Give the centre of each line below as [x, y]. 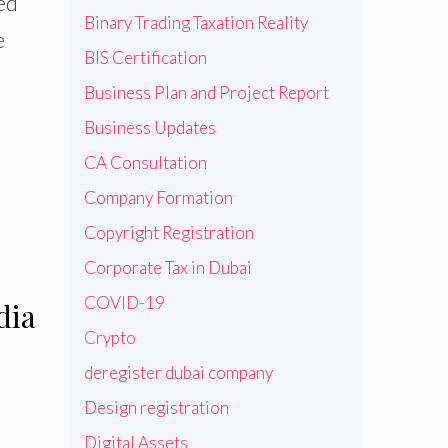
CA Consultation [145, 163]
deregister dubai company [178, 373]
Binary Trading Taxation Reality [195, 23]
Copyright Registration [168, 233]
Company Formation [158, 198]
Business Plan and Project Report [206, 93]
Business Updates [149, 128]
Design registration [156, 408]
